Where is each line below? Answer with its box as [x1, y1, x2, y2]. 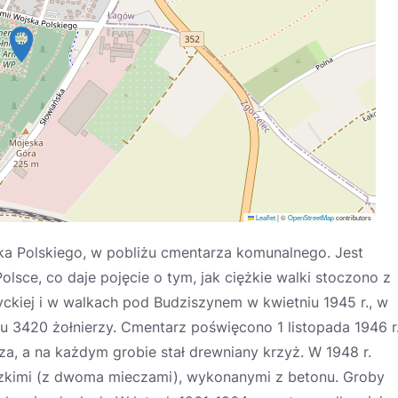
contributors [334, 212, 371, 222]
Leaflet [254, 212, 275, 222]
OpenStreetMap [288, 212, 334, 222]
